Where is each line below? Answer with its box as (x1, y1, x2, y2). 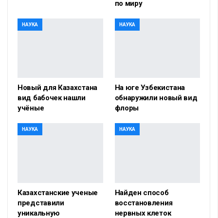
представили (18, 199, 64, 208)
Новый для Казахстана (18, 83, 97, 92)
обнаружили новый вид (114, 93, 198, 103)
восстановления (114, 199, 173, 208)
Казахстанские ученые (18, 188, 98, 198)
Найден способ (114, 188, 169, 198)
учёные (18, 104, 44, 113)
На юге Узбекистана (114, 83, 185, 92)
